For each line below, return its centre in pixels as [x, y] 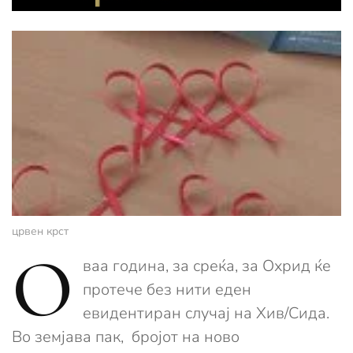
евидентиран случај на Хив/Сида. [206, 314]
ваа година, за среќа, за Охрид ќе [207, 266]
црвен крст [40, 232]
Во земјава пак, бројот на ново [126, 337]
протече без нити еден [167, 290]
